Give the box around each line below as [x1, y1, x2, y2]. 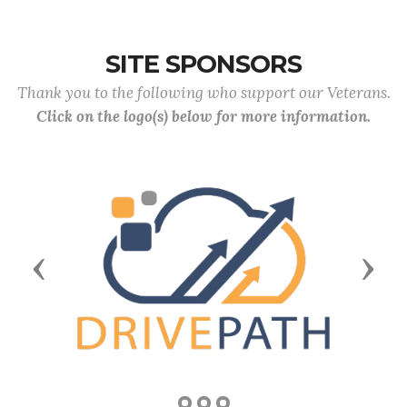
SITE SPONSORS [105, 49, 302, 79]
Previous [38, 255, 114, 278]
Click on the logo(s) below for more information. [36, 106, 371, 126]
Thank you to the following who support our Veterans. [16, 83, 391, 103]
